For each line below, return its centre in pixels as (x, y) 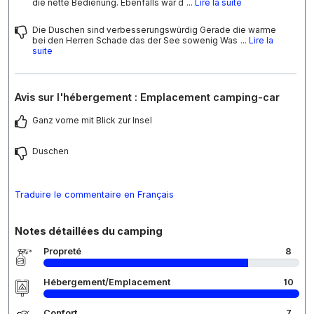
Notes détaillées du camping (89, 231)
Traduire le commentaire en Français (94, 195)
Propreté (62, 252)
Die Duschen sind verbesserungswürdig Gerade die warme (154, 30)
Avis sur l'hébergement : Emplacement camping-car (147, 97)
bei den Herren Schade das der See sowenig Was (135, 41)
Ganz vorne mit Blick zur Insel (92, 121)
